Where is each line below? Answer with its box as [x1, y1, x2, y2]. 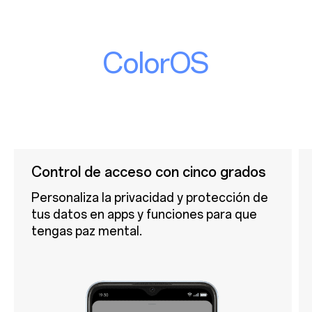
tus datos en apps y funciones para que [31, 206, 257, 221]
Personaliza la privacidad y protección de [31, 189, 268, 205]
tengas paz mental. [31, 223, 142, 238]
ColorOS [103, 46, 209, 80]
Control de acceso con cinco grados [31, 163, 266, 180]
